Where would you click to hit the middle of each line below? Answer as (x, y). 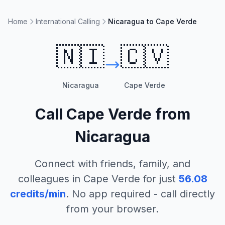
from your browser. (113, 209)
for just (158, 179)
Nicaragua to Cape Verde (152, 21)
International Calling (68, 21)
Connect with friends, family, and (113, 164)
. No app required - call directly (140, 194)
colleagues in (50, 179)
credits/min (38, 194)
